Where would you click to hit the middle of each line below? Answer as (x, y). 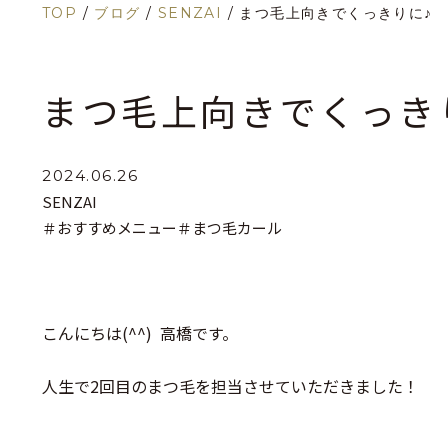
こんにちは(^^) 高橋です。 (140, 333)
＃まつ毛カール (229, 227)
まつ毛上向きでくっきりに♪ (336, 13)
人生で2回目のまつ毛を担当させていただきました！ (230, 386)
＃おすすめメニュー (109, 227)
